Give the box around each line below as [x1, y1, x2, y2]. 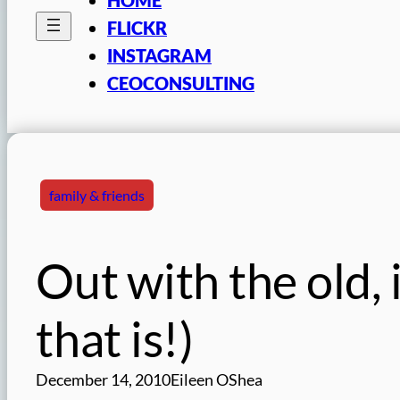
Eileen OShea [171, 370, 262, 389]
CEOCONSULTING [107, 71, 254, 94]
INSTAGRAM [107, 44, 212, 66]
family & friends [49, 186, 145, 204]
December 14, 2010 [36, 370, 171, 389]
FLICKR [107, 16, 167, 38]
